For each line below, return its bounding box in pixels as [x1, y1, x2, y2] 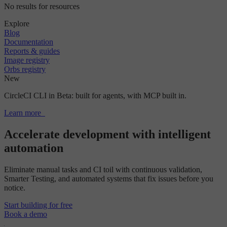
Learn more [4, 108, 41, 118]
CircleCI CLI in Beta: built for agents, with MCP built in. [4, 91, 186, 100]
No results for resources [4, 2, 80, 11]
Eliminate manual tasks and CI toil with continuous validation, [4, 165, 202, 174]
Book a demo [4, 210, 47, 218]
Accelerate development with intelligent [4, 128, 211, 141]
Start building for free [4, 201, 72, 209]
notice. [4, 183, 25, 192]
